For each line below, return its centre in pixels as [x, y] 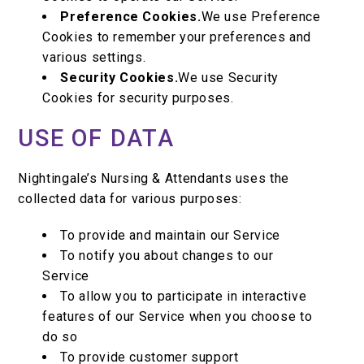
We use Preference [261, 17]
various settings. [94, 58]
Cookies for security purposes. [138, 98]
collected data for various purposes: [130, 199]
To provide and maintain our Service [170, 236]
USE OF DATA [96, 139]
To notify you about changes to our [167, 256]
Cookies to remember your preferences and [177, 37]
